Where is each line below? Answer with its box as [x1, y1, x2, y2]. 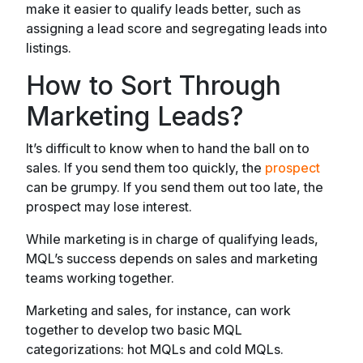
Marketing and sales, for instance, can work [26, 301, 291, 318]
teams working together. [26, 269, 174, 286]
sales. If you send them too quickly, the [26, 159, 265, 176]
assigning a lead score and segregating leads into [26, 19, 327, 36]
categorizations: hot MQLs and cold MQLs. [26, 340, 284, 357]
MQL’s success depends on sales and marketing [26, 250, 318, 267]
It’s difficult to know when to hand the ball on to [26, 139, 310, 156]
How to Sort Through [26, 69, 281, 101]
